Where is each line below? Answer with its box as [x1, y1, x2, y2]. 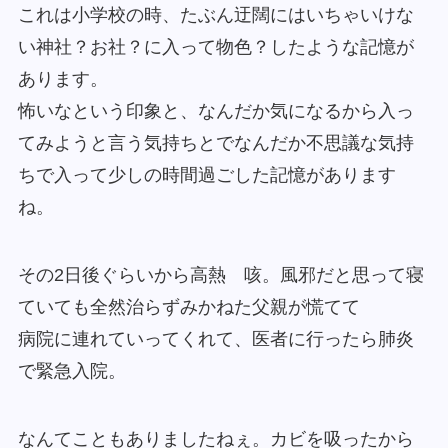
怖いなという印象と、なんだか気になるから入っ [17, 101, 414, 122]
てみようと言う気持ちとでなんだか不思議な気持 [17, 133, 414, 154]
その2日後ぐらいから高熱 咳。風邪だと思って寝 [17, 265, 424, 286]
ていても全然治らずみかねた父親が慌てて [17, 297, 360, 318]
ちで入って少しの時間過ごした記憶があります [17, 165, 396, 186]
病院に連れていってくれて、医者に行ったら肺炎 [17, 329, 414, 350]
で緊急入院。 [17, 361, 126, 382]
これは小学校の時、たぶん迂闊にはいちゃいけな [17, 5, 414, 26]
